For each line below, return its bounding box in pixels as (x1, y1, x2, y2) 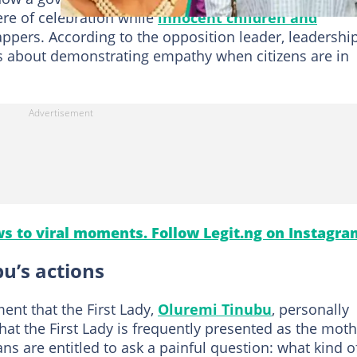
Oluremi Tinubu (158, 300, 272, 320)
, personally (272, 300, 349, 320)
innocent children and (158, 8, 317, 28)
